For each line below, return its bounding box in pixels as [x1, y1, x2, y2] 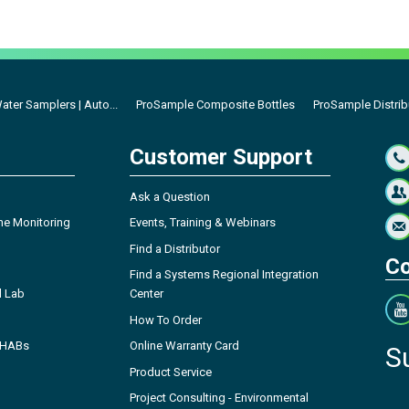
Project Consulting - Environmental [130, 391, 309, 405]
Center [130, 287, 163, 301]
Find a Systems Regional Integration [130, 267, 319, 282]
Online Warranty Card [130, 339, 239, 353]
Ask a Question [130, 189, 210, 204]
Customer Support [130, 143, 312, 170]
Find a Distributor [130, 241, 220, 256]
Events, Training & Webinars [130, 215, 276, 230]
